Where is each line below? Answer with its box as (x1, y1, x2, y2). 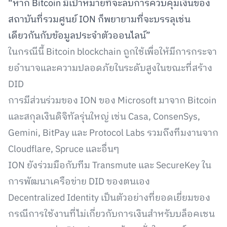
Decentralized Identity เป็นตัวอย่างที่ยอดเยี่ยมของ (8, 191, 210, 206)
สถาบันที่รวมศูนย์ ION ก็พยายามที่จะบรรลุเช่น (8, 12, 191, 27)
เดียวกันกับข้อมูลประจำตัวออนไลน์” (8, 28, 150, 44)
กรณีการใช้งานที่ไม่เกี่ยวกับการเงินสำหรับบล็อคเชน (8, 207, 215, 222)
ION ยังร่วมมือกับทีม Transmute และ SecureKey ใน (8, 158, 211, 173)
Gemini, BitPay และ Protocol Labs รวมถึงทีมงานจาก (8, 126, 218, 141)
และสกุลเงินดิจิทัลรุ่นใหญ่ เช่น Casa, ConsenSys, (8, 109, 200, 125)
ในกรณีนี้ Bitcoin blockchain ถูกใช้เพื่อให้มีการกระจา (8, 45, 217, 60)
